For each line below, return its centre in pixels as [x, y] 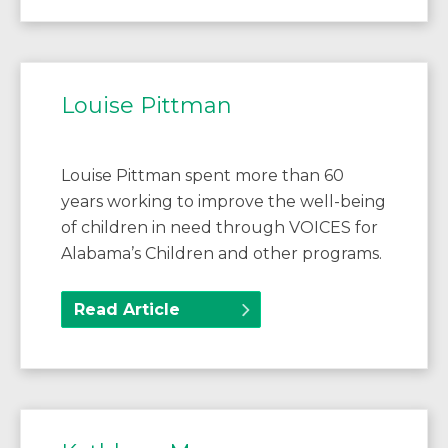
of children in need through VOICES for [219, 228]
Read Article [127, 310]
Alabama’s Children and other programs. [221, 254]
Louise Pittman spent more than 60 [202, 176]
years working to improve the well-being [223, 202]
